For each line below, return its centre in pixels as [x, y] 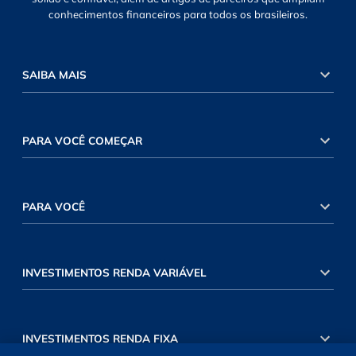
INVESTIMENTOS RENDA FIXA [100, 338]
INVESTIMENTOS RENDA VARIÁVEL [114, 272]
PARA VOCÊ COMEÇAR [82, 141]
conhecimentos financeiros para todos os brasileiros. [178, 14]
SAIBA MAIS [54, 75]
